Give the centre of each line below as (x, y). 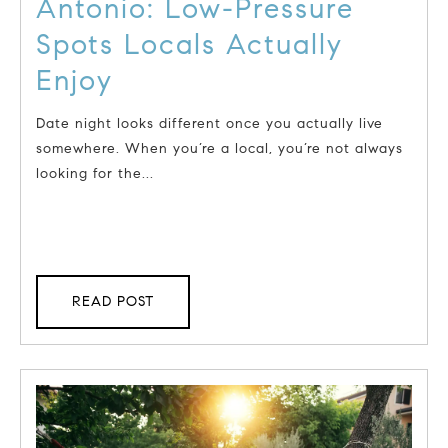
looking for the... (95, 172)
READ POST (113, 301)
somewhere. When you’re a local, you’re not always (219, 147)
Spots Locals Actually (189, 44)
